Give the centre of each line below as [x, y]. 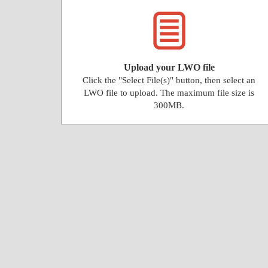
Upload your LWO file [169, 67]
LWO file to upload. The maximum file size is [169, 93]
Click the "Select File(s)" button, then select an [169, 80]
